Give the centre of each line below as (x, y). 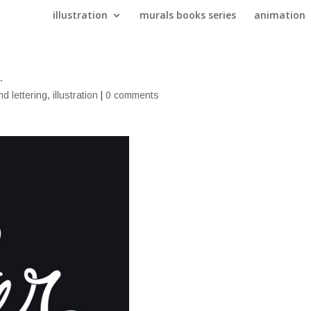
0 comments (133, 95)
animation (279, 15)
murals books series (187, 15)
